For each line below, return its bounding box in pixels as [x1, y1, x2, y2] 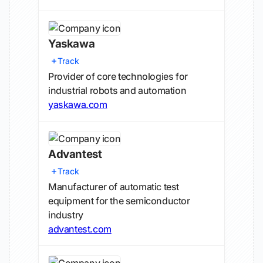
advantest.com [48, 223, 112, 235]
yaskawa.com [48, 99, 107, 110]
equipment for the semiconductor [48, 195, 190, 207]
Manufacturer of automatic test [48, 181, 180, 193]
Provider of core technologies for [48, 70, 188, 82]
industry [48, 209, 83, 221]
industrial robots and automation [48, 85, 187, 96]
